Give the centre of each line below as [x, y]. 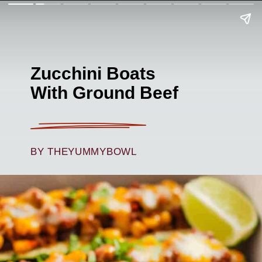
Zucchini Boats [96, 73]
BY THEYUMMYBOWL [84, 152]
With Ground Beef [105, 92]
